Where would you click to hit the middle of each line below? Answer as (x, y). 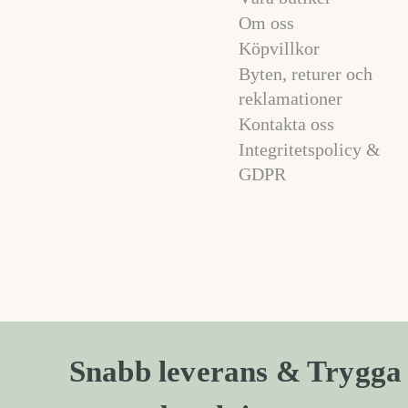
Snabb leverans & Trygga (235, 372)
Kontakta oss (287, 123)
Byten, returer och (306, 73)
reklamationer (291, 98)
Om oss (267, 22)
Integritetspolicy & (310, 149)
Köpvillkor (280, 48)
